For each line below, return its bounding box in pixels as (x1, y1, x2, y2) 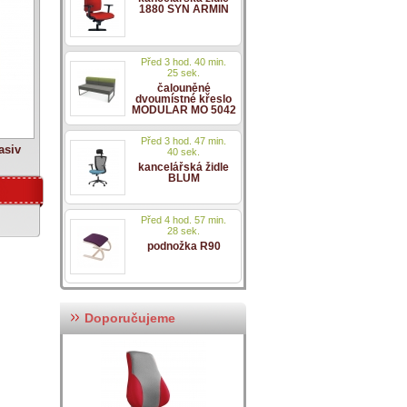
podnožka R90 (146, 240, 221, 253)
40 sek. (167, 146, 200, 157)
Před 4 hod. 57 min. (141, 214, 226, 225)
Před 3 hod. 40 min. (141, 56, 226, 67)
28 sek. (167, 225, 200, 236)
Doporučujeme (81, 311, 175, 325)
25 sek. (167, 67, 200, 78)
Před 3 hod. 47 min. (141, 135, 226, 146)
